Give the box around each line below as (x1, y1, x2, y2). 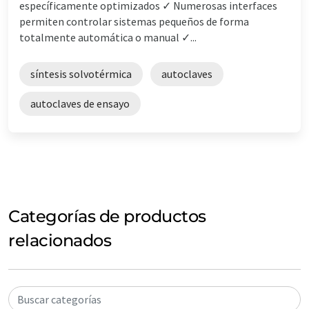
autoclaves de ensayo (30, 96, 130, 110)
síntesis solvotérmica (30, 66, 132, 81)
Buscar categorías (17, 292, 101, 306)
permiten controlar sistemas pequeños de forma (19, 14, 249, 28)
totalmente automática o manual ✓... (19, 30, 197, 44)
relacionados (8, 230, 112, 250)
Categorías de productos (8, 206, 206, 226)
